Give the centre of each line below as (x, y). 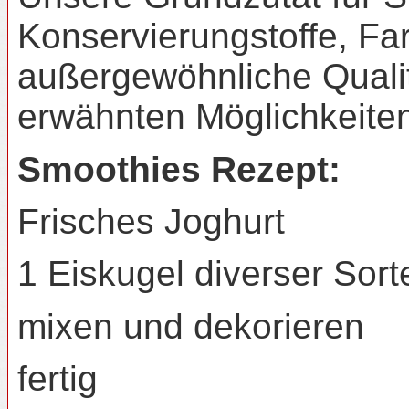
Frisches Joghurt (151, 222)
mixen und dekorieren (191, 326)
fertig (58, 379)
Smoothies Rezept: (179, 169)
